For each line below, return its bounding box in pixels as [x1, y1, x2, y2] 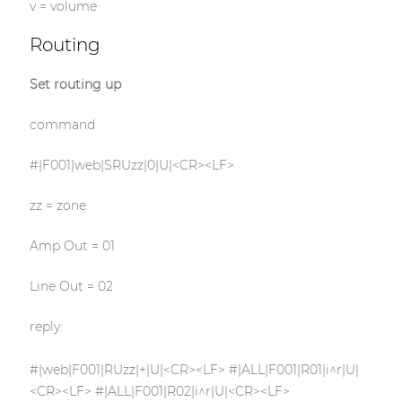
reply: [29, 319, 63, 336]
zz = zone [29, 197, 86, 214]
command [29, 117, 95, 134]
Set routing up [29, 76, 121, 93]
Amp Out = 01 [29, 238, 115, 255]
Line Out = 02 [29, 278, 113, 295]
